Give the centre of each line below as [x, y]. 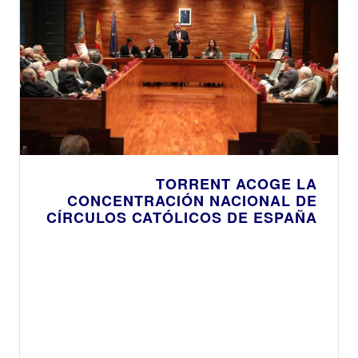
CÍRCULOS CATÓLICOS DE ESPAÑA [182, 217]
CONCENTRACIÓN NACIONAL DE [192, 200]
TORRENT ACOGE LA [237, 183]
